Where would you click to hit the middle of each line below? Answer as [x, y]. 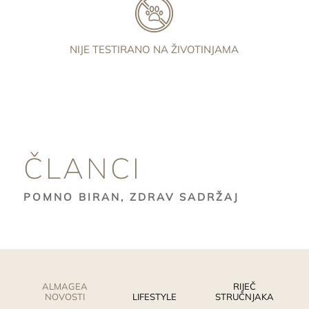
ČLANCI [83, 168]
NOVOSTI [65, 296]
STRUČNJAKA [244, 296]
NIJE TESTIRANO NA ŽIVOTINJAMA [154, 50]
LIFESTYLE [154, 296]
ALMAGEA [65, 286]
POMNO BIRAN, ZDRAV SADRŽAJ [131, 197]
